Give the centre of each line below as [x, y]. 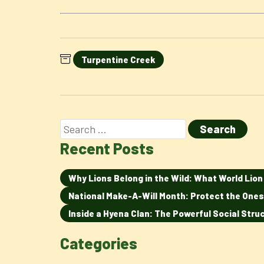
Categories [99, 243]
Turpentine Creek [118, 60]
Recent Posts [107, 148]
